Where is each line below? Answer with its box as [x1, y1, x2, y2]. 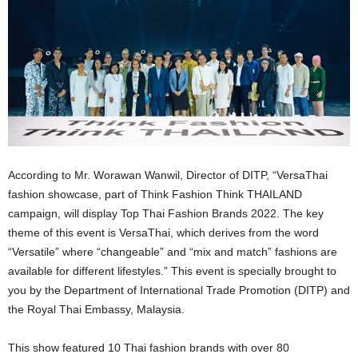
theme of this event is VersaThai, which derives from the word [8, 225, 319, 239]
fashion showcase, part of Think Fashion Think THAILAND [8, 187, 302, 201]
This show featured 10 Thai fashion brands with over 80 [8, 340, 289, 354]
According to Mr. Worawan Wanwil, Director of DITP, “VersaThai [8, 168, 328, 181]
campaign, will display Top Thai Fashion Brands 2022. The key [8, 206, 324, 220]
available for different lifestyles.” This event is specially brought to [8, 264, 336, 277]
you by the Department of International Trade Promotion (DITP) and [8, 283, 350, 296]
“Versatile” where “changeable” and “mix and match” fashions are [8, 245, 337, 258]
